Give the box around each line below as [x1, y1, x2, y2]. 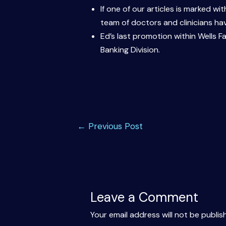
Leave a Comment [90, 188, 198, 206]
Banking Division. [100, 44, 160, 55]
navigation [63, 130, 101, 141]
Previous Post [85, 120, 143, 132]
